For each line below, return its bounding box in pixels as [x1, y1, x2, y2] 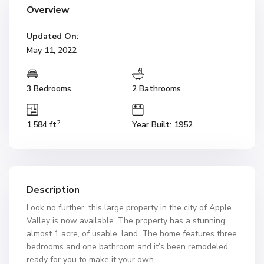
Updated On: [27, 31, 79, 42]
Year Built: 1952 [132, 119, 193, 130]
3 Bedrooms [27, 83, 71, 94]
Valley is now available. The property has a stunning [27, 215, 225, 226]
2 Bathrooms [132, 83, 181, 94]
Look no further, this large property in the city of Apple [27, 202, 232, 213]
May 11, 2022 [27, 45, 77, 56]
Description [27, 183, 80, 196]
